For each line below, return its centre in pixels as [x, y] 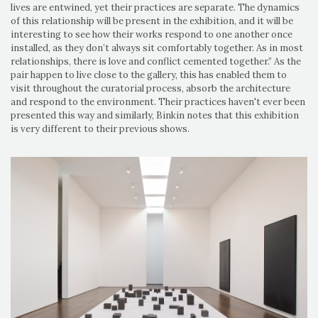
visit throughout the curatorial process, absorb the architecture [150, 89]
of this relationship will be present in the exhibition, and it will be [152, 21]
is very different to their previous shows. [101, 129]
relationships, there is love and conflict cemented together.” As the [156, 62]
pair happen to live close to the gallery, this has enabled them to [149, 75]
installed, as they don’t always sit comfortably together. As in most [157, 48]
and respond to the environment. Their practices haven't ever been [158, 102]
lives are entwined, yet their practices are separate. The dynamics [155, 8]
